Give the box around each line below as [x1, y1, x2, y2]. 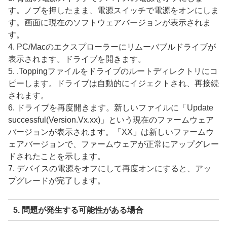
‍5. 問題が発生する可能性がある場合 [13, 205, 143, 214]
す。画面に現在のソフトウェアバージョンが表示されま [8, 18, 211, 27]
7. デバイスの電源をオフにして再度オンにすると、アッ [8, 164, 211, 173]
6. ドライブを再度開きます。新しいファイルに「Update [8, 103, 213, 112]
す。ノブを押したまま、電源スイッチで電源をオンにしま [8, 6, 219, 15]
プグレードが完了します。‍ [8, 176, 105, 185]
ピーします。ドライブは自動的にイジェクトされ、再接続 [8, 79, 219, 88]
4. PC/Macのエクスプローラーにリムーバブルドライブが [8, 43, 216, 52]
